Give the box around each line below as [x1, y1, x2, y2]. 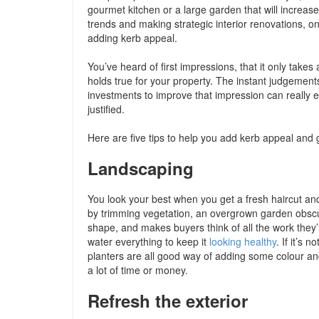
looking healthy [209, 234, 276, 249]
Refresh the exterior [88, 288, 248, 313]
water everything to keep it [88, 234, 209, 249]
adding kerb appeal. [88, 31, 177, 45]
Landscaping [88, 156, 194, 180]
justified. [88, 102, 125, 116]
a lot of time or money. [88, 263, 188, 277]
